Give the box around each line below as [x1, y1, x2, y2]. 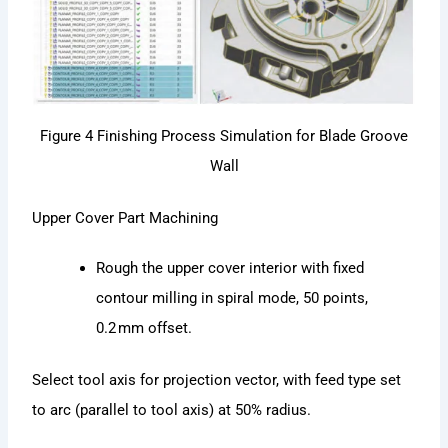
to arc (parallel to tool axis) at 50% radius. [32, 400, 312, 419]
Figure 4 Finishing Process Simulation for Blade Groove [40, 127, 408, 146]
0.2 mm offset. [96, 319, 193, 338]
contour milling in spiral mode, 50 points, [96, 289, 369, 308]
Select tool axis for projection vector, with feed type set [32, 370, 402, 389]
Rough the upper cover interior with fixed [96, 259, 365, 278]
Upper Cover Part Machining [32, 209, 219, 228]
